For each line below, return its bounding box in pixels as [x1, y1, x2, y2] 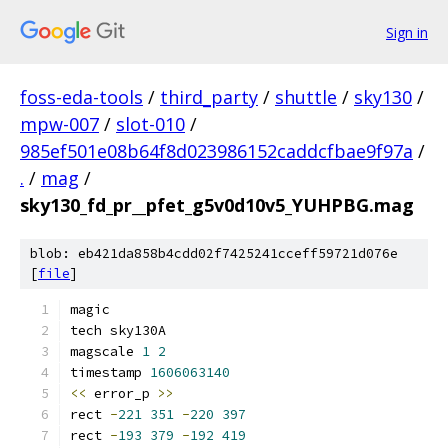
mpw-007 [20, 112, 99, 136]
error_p [86, 385, 158, 402]
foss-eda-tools [20, 85, 143, 109]
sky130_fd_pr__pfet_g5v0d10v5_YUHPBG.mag [20, 193, 414, 217]
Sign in [386, 22, 428, 42]
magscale [70, 343, 142, 360]
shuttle [275, 85, 337, 109]
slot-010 [116, 112, 185, 136]
